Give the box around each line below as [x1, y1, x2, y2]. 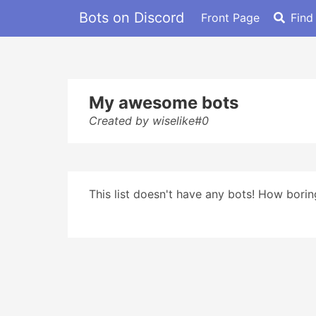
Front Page [201, 10, 260, 25]
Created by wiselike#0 [89, 114, 209, 128]
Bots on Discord [79, 8, 184, 26]
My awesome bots [89, 92, 238, 113]
